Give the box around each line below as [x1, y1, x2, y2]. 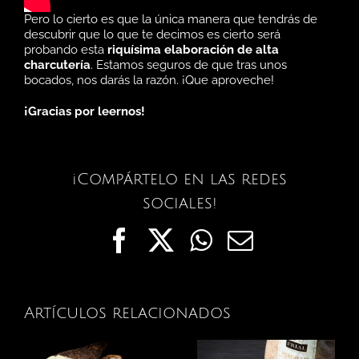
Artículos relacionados [24, 304, 231, 322]
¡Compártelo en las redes [72, 170, 287, 188]
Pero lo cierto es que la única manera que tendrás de [24, 11, 317, 26]
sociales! [142, 194, 217, 212]
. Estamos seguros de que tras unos [91, 57, 287, 72]
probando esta [24, 42, 107, 57]
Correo [252, 226, 324, 252]
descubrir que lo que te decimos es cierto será [24, 26, 280, 42]
